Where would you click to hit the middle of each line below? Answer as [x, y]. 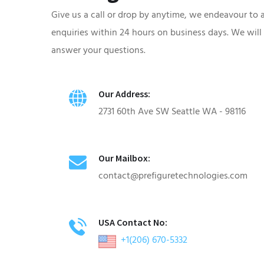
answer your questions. [98, 50]
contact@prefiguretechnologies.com [173, 176]
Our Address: [124, 94]
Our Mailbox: [124, 158]
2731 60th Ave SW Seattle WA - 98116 [172, 111]
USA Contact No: [133, 222]
